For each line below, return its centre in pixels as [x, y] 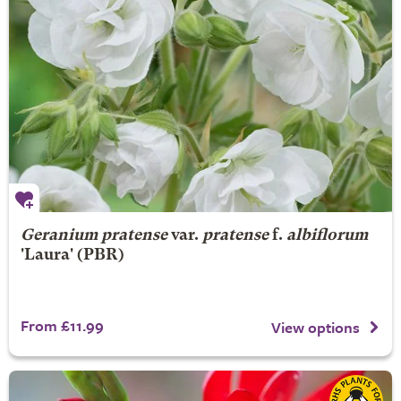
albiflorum [327, 236]
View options [316, 327]
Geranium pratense [94, 236]
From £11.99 [62, 325]
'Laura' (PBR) [72, 256]
